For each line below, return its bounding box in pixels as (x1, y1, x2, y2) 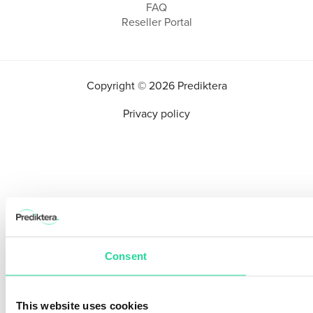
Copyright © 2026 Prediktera (86, 77, 227, 94)
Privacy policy (123, 105, 190, 122)
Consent (105, 249, 147, 261)
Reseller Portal (121, 14, 192, 30)
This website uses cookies (16, 299, 149, 311)
